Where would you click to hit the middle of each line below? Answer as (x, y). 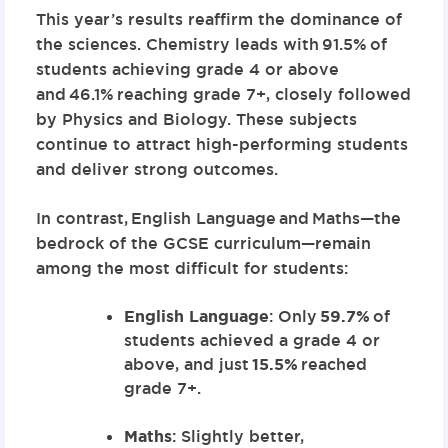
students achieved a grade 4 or (251, 340)
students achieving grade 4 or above (187, 69)
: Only (294, 316)
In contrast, (83, 218)
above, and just (187, 364)
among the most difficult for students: (191, 268)
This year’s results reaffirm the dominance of (218, 19)
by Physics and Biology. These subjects (196, 119)
